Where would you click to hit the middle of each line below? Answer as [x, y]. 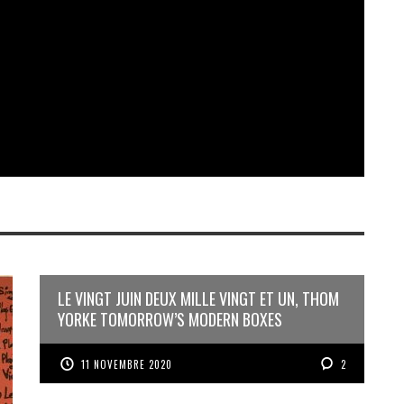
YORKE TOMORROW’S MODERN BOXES [170, 319]
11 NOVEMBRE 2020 [127, 364]
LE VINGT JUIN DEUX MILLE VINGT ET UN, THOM [198, 298]
